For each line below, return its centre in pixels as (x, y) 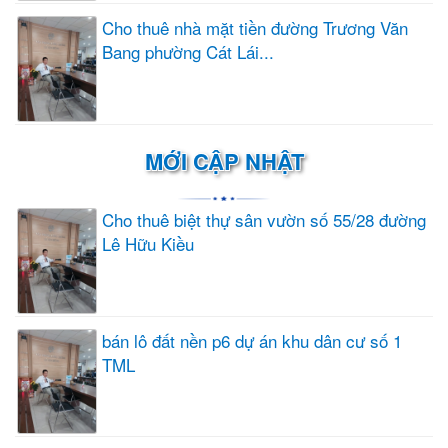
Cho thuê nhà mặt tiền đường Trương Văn (255, 28)
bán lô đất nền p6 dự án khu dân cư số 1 (252, 340)
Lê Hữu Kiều (148, 244)
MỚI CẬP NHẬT (224, 161)
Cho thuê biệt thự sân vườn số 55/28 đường (264, 220)
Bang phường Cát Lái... (188, 52)
